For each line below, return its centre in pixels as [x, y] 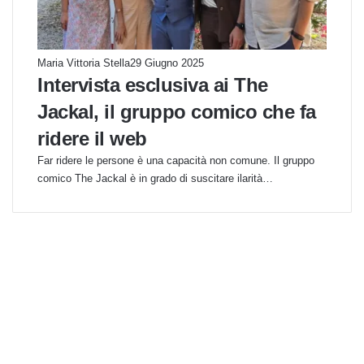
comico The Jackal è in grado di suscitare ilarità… [155, 179]
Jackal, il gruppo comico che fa [177, 112]
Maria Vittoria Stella [84, 63]
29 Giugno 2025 [167, 63]
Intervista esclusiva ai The [153, 85]
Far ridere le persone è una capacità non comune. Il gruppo [176, 161]
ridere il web [92, 139]
